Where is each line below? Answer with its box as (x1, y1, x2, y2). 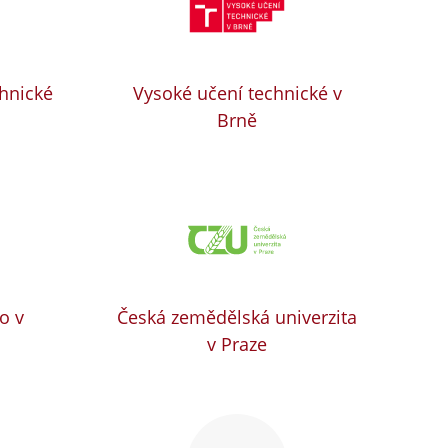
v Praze (207, 332, 268, 357)
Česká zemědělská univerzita (117, 305, 358, 330)
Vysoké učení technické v (132, 81, 342, 106)
